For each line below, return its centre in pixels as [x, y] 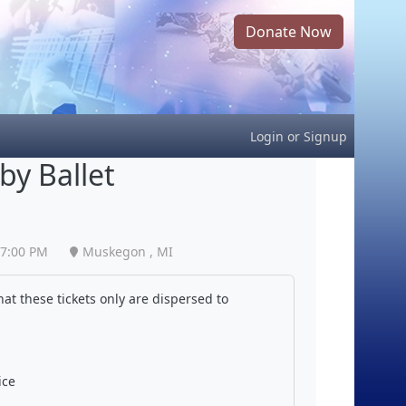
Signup [325, 136]
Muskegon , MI [127, 252]
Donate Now [289, 32]
